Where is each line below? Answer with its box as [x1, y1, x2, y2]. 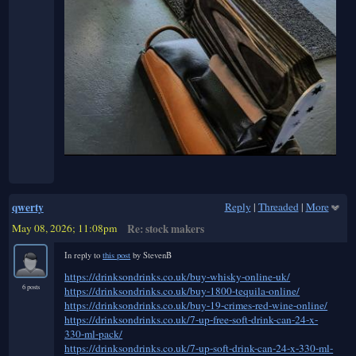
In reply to [64, 249, 103, 261]
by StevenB [130, 249, 172, 261]
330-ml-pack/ [64, 326, 123, 341]
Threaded [257, 199, 299, 215]
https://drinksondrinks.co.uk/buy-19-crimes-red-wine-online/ [64, 297, 328, 312]
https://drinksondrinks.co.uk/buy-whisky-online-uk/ [64, 269, 291, 284]
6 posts [22, 281, 41, 291]
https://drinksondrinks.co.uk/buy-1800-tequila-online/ [64, 283, 300, 298]
